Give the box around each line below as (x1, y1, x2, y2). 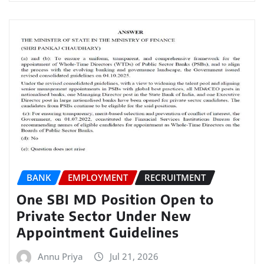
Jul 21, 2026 (110, 250, 159, 262)
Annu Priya (38, 250, 83, 262)
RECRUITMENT (144, 171, 206, 184)
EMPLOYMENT (68, 171, 128, 184)
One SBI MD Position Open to (16, 190, 214, 207)
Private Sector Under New (16, 207, 192, 224)
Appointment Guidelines (16, 223, 179, 240)
